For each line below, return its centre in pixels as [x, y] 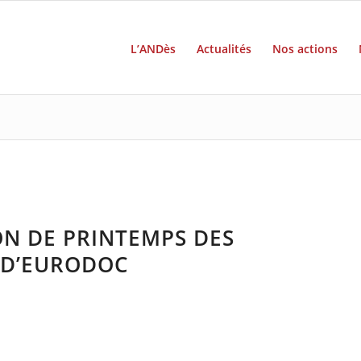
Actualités [224, 49]
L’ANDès [153, 49]
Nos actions [305, 49]
